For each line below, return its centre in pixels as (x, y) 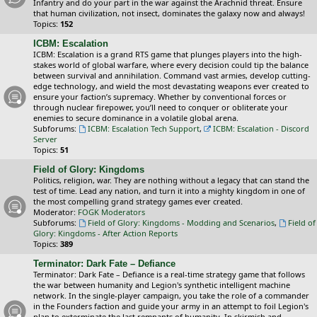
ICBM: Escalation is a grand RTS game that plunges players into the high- (168, 54)
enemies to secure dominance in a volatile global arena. (136, 118)
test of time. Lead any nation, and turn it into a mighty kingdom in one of (169, 191)
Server (45, 139)
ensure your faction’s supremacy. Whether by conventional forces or (160, 97)
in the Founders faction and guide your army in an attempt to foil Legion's (171, 306)
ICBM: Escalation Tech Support (143, 128)
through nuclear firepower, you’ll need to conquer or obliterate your (161, 107)
